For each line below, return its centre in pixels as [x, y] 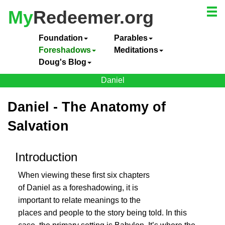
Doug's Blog [63, 62]
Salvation [38, 126]
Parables [131, 38]
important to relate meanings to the [79, 200]
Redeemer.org [93, 17]
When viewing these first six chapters [84, 175]
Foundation [61, 38]
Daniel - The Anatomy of [87, 107]
